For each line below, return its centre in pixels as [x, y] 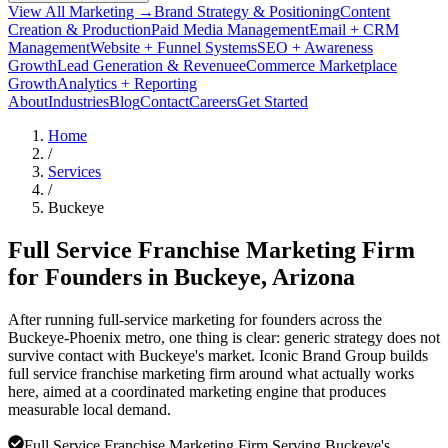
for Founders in [91, 276]
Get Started [272, 101]
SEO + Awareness [315, 47]
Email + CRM [354, 29]
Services [74, 171]
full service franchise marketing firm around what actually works [211, 373]
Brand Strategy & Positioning [247, 11]
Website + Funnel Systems [173, 47]
